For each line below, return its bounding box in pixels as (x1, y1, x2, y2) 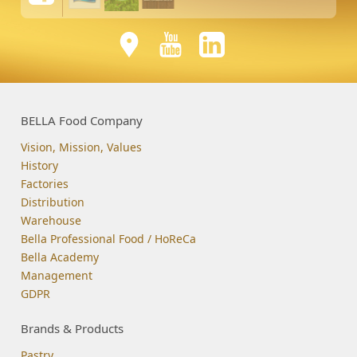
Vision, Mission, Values (21, 139, 143, 155)
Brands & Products (21, 320, 124, 337)
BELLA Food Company (21, 112, 143, 129)
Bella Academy (21, 249, 100, 265)
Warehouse (21, 213, 82, 229)
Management (21, 268, 93, 284)
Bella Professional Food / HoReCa (21, 231, 197, 247)
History (21, 158, 59, 174)
